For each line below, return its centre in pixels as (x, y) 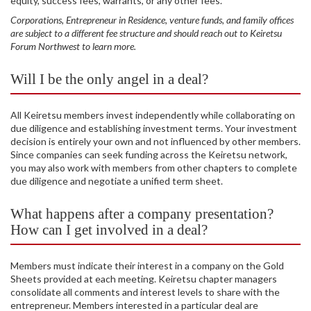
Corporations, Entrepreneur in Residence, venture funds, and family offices (152, 19)
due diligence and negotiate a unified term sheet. (117, 180)
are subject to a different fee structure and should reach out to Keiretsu (146, 33)
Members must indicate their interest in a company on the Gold (147, 265)
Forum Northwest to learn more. (74, 46)
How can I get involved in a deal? (109, 229)
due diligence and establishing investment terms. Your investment (154, 128)
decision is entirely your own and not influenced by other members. (155, 141)
